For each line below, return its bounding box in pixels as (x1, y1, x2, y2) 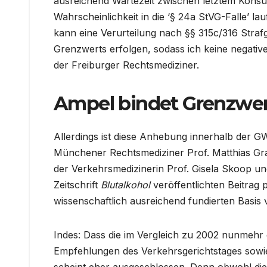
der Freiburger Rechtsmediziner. (54, 59, 199, 72)
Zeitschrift (54, 179, 101, 191)
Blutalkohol (101, 179, 150, 191)
